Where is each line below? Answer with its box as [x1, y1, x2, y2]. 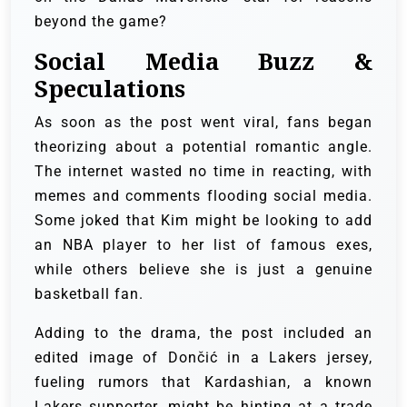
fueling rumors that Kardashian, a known [35, 373, 372, 392]
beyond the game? [35, 13, 167, 31]
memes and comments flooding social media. [35, 187, 372, 205]
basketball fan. [35, 285, 144, 303]
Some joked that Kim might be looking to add [35, 212, 372, 230]
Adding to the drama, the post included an [35, 324, 372, 342]
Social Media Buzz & [35, 46, 372, 77]
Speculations [35, 74, 185, 104]
